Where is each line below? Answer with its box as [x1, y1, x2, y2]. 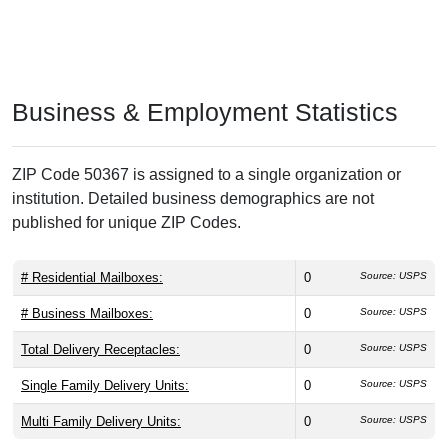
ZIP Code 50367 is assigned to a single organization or [12, 166, 401, 184]
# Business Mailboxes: [21, 306, 153, 322]
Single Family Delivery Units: [21, 378, 189, 394]
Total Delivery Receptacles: [21, 342, 180, 358]
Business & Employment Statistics [12, 98, 398, 127]
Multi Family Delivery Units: [21, 414, 181, 430]
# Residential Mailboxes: [21, 270, 163, 286]
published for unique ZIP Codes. [12, 214, 241, 232]
